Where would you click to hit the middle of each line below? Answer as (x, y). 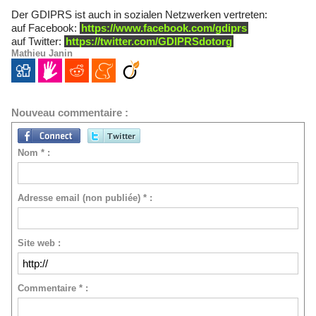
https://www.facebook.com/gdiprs (164, 28)
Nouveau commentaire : (70, 113)
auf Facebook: (45, 28)
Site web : (39, 243)
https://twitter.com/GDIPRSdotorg (149, 41)
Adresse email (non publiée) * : (85, 197)
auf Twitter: (38, 41)
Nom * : (34, 152)
